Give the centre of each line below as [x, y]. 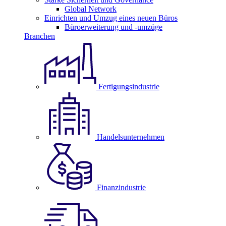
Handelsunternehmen [131, 137]
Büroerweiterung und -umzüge [114, 27]
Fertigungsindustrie [129, 87]
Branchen [40, 36]
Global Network [91, 9]
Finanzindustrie [121, 187]
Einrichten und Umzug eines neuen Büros [111, 18]
